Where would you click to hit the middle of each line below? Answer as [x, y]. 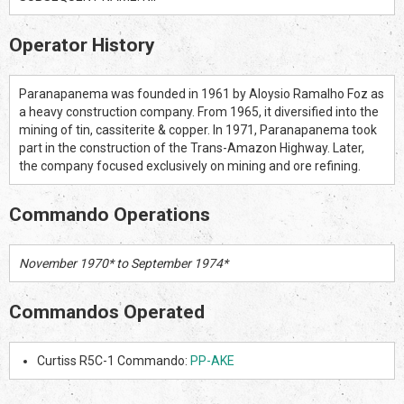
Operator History [82, 45]
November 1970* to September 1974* [124, 263]
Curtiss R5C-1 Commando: [114, 360]
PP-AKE [212, 360]
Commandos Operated [107, 312]
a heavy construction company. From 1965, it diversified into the [199, 111]
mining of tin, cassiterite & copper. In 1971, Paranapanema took [198, 129]
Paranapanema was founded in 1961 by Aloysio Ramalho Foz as [202, 93]
